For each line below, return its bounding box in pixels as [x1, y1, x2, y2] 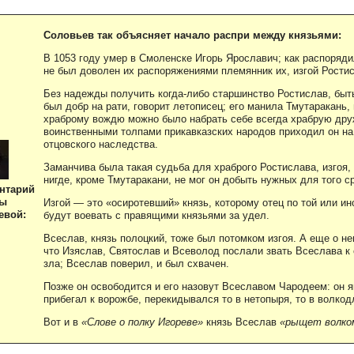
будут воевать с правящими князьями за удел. [43, 209, 269, 221]
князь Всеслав [203, 315, 280, 328]
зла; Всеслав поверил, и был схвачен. [43, 257, 229, 269]
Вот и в [43, 315, 81, 328]
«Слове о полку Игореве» [81, 315, 203, 328]
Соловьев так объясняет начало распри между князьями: [43, 28, 341, 41]
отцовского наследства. [43, 137, 158, 150]
